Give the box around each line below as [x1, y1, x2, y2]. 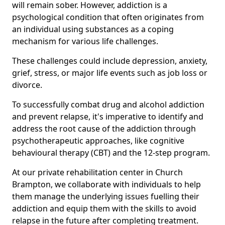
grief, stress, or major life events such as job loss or [12, 67, 207, 78]
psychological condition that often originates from [12, 11, 204, 23]
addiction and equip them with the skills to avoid [12, 202, 196, 214]
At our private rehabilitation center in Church [12, 166, 183, 178]
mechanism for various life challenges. [12, 35, 158, 47]
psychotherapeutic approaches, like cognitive [12, 135, 184, 146]
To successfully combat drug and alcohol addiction [12, 98, 204, 110]
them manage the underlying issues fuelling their [12, 190, 199, 202]
